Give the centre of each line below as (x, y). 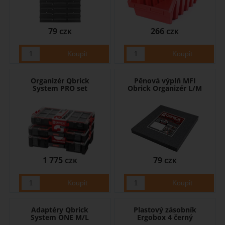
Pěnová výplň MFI (165, 81)
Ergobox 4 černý (165, 217)
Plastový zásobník (165, 210)
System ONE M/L (60, 217)
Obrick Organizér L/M (165, 88)
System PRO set (60, 88)
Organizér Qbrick (60, 81)
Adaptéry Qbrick (60, 210)
